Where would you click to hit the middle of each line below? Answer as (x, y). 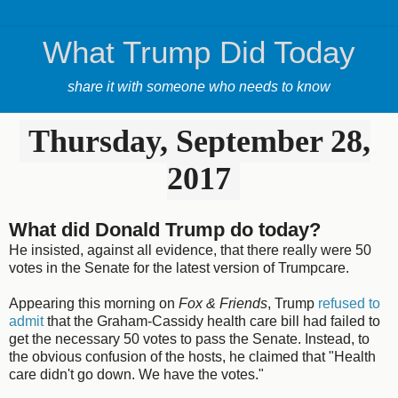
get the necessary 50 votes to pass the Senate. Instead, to (189, 338)
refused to (349, 303)
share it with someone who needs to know (199, 87)
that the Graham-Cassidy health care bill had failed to (212, 321)
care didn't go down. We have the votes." (138, 374)
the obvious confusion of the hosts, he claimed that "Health (192, 356)
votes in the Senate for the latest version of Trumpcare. (179, 267)
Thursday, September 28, (199, 141)
